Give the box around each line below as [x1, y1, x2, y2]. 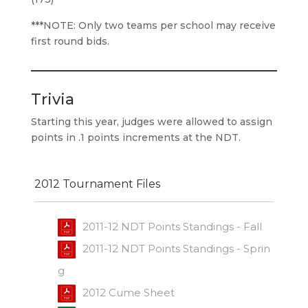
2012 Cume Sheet [82, 285, 175, 299]
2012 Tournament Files [34, 177, 160, 190]
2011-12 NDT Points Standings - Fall [82, 219, 262, 233]
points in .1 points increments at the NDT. [30, 131, 241, 144]
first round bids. [30, 35, 109, 48]
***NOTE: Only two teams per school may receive [30, 19, 276, 32]
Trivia [30, 90, 74, 109]
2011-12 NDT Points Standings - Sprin [82, 241, 270, 255]
